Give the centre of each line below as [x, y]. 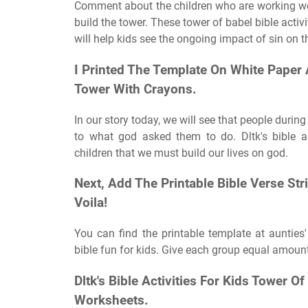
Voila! [91, 203]
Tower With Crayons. [135, 89]
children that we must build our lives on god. [181, 153]
